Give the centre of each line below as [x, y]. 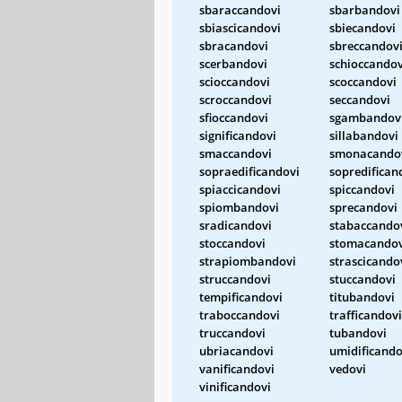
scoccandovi [363, 81]
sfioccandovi [234, 117]
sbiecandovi [363, 27]
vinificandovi [235, 386]
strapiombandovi [248, 261]
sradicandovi [236, 225]
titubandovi [362, 297]
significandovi [238, 135]
